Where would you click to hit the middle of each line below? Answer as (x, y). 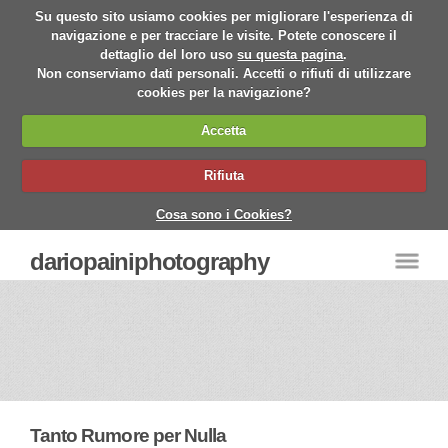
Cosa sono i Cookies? (223, 214)
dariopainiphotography (149, 261)
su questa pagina (290, 54)
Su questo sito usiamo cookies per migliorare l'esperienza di (223, 16)
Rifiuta (223, 175)
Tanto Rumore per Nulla (128, 435)
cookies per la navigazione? (223, 92)
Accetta (224, 130)
